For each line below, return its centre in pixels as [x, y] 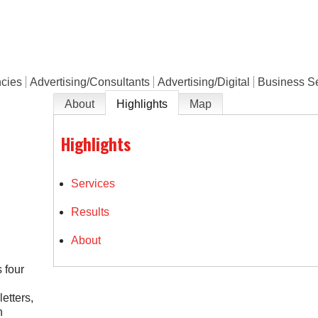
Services [93, 183]
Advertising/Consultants [90, 82]
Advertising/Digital [204, 82]
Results [91, 212]
